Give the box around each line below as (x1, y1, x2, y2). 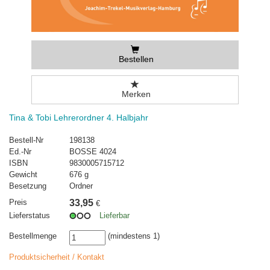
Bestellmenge (9, 231, 57, 241)
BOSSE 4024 (69, 147, 116, 157)
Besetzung (9, 181, 46, 191)
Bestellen (116, 54, 154, 64)
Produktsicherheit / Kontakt (9, 253, 104, 262)
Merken (119, 89, 151, 99)
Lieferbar (99, 211, 130, 221)
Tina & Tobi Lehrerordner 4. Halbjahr (9, 113, 148, 123)
